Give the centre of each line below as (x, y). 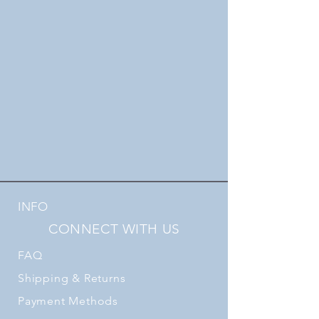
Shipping (43, 278)
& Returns (97, 278)
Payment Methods (68, 301)
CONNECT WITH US (114, 229)
